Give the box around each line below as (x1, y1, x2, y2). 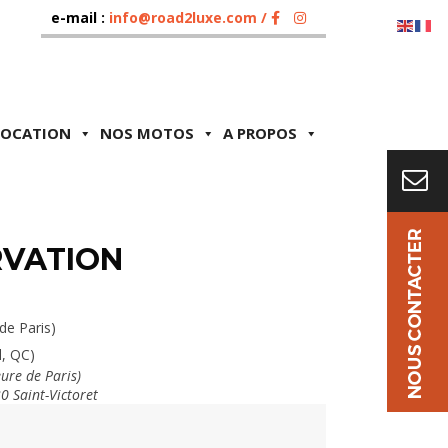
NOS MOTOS (100, 123, 194, 143)
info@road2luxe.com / (109, 8, 271, 27)
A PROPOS (223, 123, 297, 143)
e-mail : (51, 8, 109, 27)
